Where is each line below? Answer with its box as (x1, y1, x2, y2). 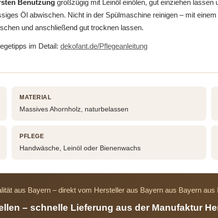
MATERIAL (19, 94, 52, 101)
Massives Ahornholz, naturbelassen (19, 105, 129, 113)
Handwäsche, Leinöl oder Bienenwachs (19, 144, 141, 152)
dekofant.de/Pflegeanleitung (60, 42, 147, 51)
